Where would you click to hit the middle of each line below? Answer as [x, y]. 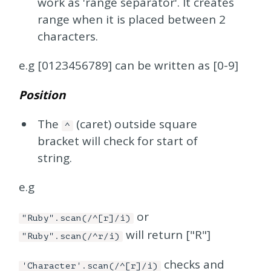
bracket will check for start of [117, 141]
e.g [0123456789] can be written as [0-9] [129, 65]
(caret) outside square [135, 124]
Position [42, 95]
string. [54, 158]
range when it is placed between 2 [131, 19]
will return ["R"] [167, 234]
